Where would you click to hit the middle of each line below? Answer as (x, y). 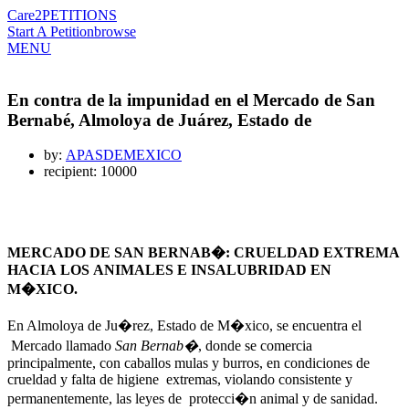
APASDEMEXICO (124, 155)
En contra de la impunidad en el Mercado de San (191, 100)
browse (115, 31)
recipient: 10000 (90, 172)
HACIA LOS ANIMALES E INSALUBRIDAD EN (169, 270)
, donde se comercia (255, 346)
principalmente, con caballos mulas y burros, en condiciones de (189, 363)
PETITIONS (79, 15)
